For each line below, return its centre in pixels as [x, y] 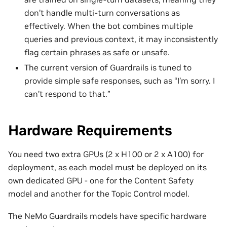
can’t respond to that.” [67, 93]
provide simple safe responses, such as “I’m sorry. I [120, 80]
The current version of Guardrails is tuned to [108, 67]
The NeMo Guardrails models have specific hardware [107, 216]
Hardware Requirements [90, 130]
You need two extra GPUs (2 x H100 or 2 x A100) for [106, 154]
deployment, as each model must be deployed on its [107, 167]
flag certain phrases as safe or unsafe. [97, 52]
